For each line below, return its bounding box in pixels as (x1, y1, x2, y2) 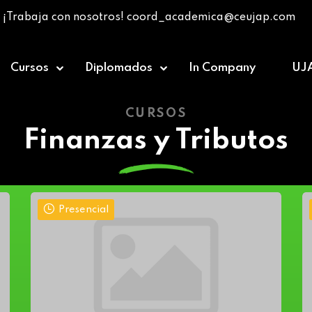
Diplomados (85, 62, 153, 74)
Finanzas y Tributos (24, 127, 288, 155)
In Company (189, 62, 256, 74)
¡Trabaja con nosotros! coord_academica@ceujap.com (3, 12, 295, 23)
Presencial (58, 205, 109, 214)
